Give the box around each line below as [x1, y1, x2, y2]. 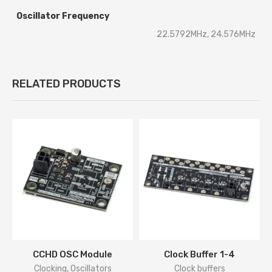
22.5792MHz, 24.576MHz [157, 29, 256, 40]
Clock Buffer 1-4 [164, 249, 235, 260]
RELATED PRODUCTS [12, 77, 121, 91]
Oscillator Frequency [16, 11, 109, 22]
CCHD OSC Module [33, 249, 112, 260]
